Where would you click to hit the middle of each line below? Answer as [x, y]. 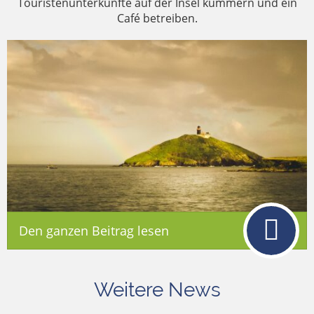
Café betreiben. [157, 18]
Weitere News [157, 290]
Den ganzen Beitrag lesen [94, 231]
